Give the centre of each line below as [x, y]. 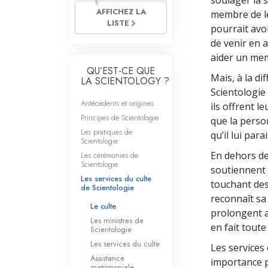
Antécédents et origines [117, 103]
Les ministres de [117, 220]
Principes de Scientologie [120, 118]
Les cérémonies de [109, 155]
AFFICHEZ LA [121, 12]
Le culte [103, 206]
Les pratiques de [106, 132]
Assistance [107, 258]
